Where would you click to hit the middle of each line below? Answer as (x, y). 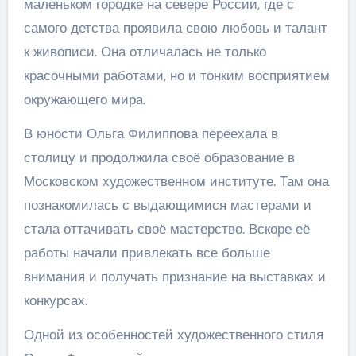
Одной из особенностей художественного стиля (173, 334)
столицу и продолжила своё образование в (159, 157)
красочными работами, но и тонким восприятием (176, 75)
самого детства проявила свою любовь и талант (175, 27)
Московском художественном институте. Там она (176, 181)
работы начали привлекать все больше (147, 252)
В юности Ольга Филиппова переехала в (151, 133)
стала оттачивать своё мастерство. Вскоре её (166, 228)
